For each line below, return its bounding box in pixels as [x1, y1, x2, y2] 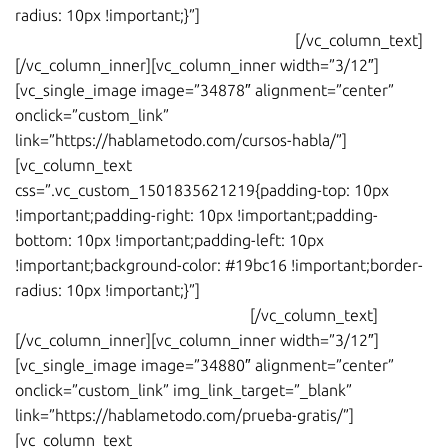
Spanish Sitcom [144, 306, 250, 325]
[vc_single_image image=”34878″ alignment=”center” [15, 81, 394, 100]
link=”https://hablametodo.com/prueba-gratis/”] [15, 406, 354, 425]
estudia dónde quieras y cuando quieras [15, 31, 295, 50]
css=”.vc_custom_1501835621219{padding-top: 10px [15, 181, 389, 200]
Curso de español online [200, 6, 382, 25]
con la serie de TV [15, 306, 144, 325]
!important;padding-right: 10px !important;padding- [15, 206, 378, 225]
